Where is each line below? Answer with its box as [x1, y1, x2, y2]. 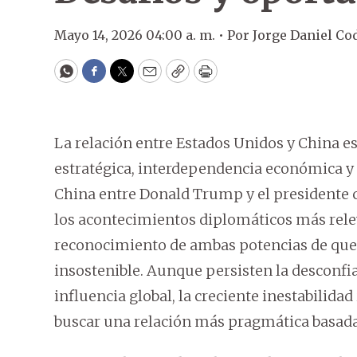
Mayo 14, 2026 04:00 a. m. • [54, 27, 227, 43]
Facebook [92, 69, 160, 88]
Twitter [120, 69, 175, 88]
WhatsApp [65, 69, 140, 88]
